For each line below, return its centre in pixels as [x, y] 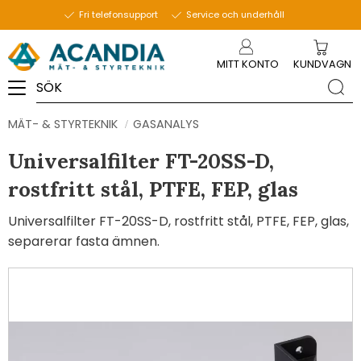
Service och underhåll [235, 15]
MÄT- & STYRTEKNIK [63, 124]
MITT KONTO [248, 64]
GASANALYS [166, 124]
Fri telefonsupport [118, 15]
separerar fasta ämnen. [84, 242]
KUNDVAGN [322, 64]
